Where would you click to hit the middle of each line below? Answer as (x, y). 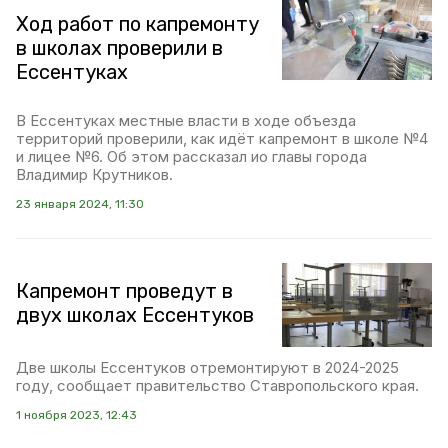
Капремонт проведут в (124, 291)
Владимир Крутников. (94, 174)
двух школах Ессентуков (135, 315)
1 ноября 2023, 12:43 (76, 415)
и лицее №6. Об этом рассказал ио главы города (191, 156)
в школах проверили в (119, 48)
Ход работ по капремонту (137, 24)
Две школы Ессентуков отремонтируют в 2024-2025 (207, 368)
